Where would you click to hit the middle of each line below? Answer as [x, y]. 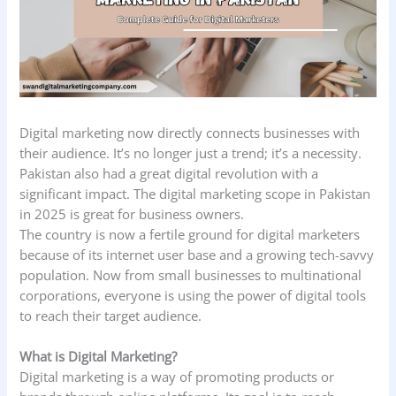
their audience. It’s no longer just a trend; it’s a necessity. [191, 152]
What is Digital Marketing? [99, 357]
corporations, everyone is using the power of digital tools [193, 295]
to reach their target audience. [111, 315]
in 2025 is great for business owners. [132, 213]
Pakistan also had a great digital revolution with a [169, 173]
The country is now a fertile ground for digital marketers [190, 234]
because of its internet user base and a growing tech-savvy [197, 254]
